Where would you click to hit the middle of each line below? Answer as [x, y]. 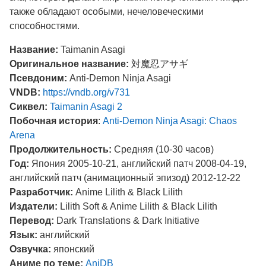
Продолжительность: [61, 149]
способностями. [45, 26]
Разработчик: [41, 192]
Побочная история [54, 121]
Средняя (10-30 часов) [163, 149]
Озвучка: [30, 249]
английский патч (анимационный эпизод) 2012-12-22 [125, 178]
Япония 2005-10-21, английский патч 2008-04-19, [138, 164]
